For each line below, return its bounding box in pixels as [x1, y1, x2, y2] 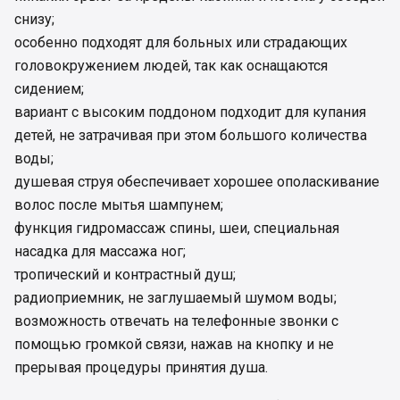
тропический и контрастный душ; [14, 266, 236, 284]
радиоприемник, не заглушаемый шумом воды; [14, 289, 337, 307]
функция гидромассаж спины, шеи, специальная [14, 220, 339, 237]
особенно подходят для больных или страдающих [14, 34, 347, 52]
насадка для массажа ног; [14, 243, 186, 261]
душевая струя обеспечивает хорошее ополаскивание [14, 173, 379, 191]
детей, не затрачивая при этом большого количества [14, 127, 367, 145]
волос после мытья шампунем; [14, 196, 223, 214]
